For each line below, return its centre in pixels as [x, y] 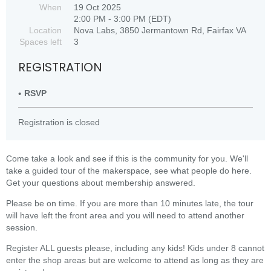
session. [22, 227]
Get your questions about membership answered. [101, 183]
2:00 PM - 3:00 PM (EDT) [122, 19]
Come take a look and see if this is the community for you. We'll [127, 158]
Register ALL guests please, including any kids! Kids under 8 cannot [135, 248]
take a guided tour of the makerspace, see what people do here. [129, 171]
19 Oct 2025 [97, 7]
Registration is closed [59, 122]
